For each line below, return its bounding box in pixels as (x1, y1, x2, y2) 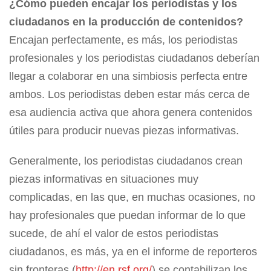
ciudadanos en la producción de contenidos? (9, 16, 243, 28)
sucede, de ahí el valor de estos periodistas (9, 227, 218, 240)
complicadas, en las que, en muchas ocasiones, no (9, 191, 255, 204)
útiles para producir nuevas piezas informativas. (9, 125, 239, 137)
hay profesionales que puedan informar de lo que (9, 209, 246, 222)
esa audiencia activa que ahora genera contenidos (9, 106, 252, 119)
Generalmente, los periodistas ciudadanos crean (9, 155, 243, 168)
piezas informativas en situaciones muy (9, 173, 198, 186)
